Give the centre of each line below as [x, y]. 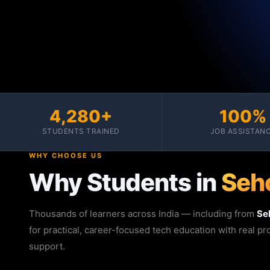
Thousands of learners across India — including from [143, 213]
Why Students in [125, 182]
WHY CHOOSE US [66, 155]
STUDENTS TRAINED [81, 131]
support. [47, 246]
